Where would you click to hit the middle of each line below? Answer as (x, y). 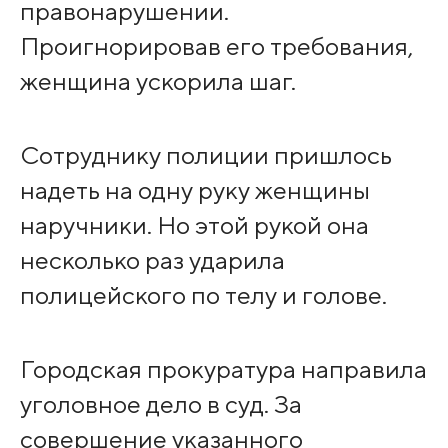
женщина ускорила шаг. (157, 80)
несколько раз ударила (152, 259)
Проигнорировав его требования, (216, 45)
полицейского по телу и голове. (203, 294)
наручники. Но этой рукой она (194, 224)
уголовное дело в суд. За (160, 403)
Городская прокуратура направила (223, 368)
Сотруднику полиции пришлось (205, 154)
